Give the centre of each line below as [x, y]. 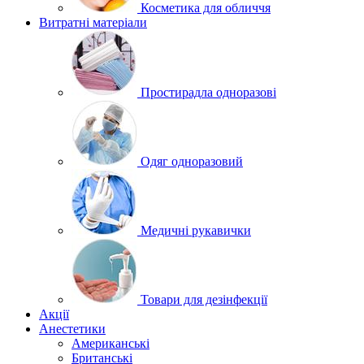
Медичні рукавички [196, 230]
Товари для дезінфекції [204, 299]
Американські [110, 343]
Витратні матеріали [93, 22]
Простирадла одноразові [208, 92]
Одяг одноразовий [192, 161]
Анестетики [72, 329]
